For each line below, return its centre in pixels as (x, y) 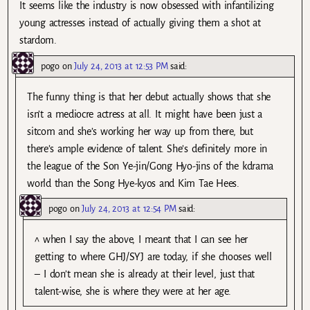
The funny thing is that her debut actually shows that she (149, 97)
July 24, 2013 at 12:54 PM (129, 208)
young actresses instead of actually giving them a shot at (140, 23)
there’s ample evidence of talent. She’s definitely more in (147, 148)
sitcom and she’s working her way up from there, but (140, 131)
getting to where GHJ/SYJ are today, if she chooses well (153, 256)
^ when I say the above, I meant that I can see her (142, 239)
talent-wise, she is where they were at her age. (133, 291)
